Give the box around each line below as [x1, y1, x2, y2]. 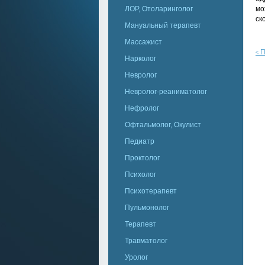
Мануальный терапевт [125, 21, 201, 30]
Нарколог [125, 54, 156, 63]
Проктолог [125, 154, 160, 162]
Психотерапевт [125, 187, 177, 195]
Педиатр [125, 137, 154, 146]
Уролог [125, 253, 148, 261]
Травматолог [125, 237, 167, 245]
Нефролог [125, 104, 159, 112]
